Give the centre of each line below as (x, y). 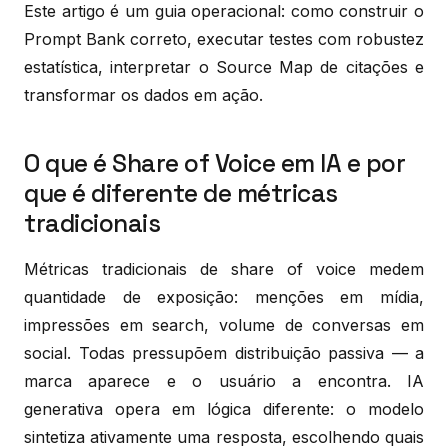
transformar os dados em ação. (143, 94)
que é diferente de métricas (181, 193)
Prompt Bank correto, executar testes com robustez (224, 38)
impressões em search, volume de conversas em (224, 324)
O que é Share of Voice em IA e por (214, 163)
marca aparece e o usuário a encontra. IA (224, 380)
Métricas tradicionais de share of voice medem (224, 268)
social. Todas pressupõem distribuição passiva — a (224, 352)
